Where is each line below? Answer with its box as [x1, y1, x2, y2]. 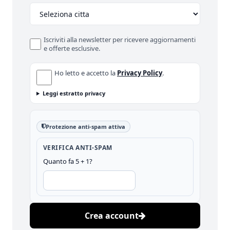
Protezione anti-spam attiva [46, 123, 125, 130]
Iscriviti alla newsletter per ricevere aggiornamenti [44, 35, 196, 44]
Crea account [84, 210, 139, 221]
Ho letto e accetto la [54, 68, 117, 78]
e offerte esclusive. [44, 44, 101, 53]
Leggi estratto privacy [42, 89, 105, 97]
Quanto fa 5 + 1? [43, 157, 92, 166]
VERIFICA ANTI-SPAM [43, 143, 112, 152]
